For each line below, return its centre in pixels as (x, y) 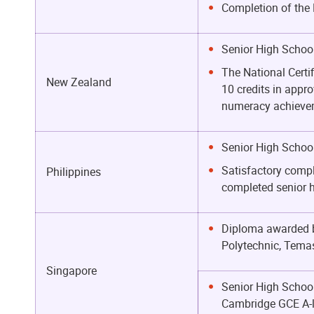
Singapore (71, 271)
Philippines (74, 172)
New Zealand (79, 82)
